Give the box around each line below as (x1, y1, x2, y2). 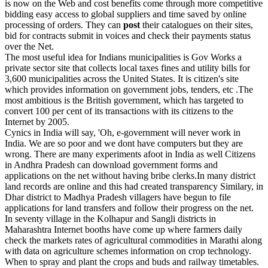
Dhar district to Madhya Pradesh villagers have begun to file (5, 192, 231, 202)
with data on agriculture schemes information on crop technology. (5, 246, 251, 256)
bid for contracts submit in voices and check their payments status (5, 31, 251, 41)
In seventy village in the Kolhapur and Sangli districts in (5, 214, 216, 224)
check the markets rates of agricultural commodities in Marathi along (5, 235, 262, 245)
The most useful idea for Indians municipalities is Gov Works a (5, 52, 242, 62)
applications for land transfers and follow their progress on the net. (5, 203, 254, 213)
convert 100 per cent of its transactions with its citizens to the (5, 106, 233, 116)
